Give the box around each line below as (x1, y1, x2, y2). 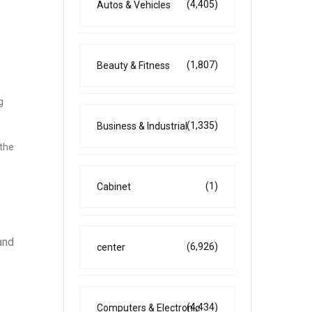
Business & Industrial (97, 120, 187, 132)
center (97, 242, 125, 253)
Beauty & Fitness (97, 60, 170, 71)
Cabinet (97, 181, 131, 192)
